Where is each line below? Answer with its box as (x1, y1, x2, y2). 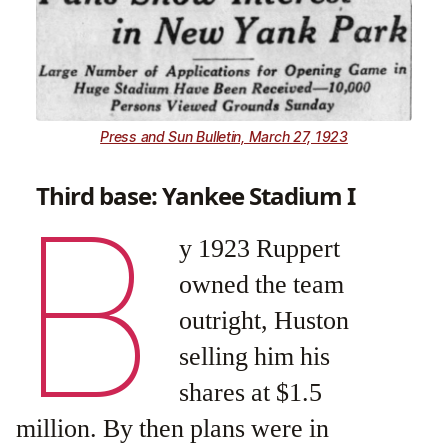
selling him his (179, 340, 331, 373)
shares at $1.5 (179, 376, 323, 409)
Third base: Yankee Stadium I (36, 178, 356, 212)
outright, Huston (179, 304, 350, 337)
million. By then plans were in (16, 412, 329, 445)
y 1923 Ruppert (179, 232, 341, 265)
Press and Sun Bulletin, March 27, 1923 (100, 127, 348, 145)
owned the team (179, 268, 345, 301)
